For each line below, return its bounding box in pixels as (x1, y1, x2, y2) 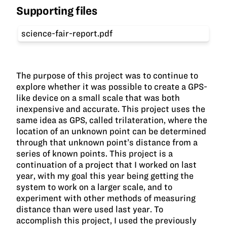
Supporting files (16, 4, 97, 17)
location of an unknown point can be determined (16, 126, 207, 136)
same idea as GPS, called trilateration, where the (16, 115, 208, 125)
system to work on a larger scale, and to (16, 182, 173, 192)
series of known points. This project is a (16, 148, 173, 158)
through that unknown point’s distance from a (16, 137, 198, 147)
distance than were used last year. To (16, 204, 164, 214)
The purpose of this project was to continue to (16, 70, 199, 80)
